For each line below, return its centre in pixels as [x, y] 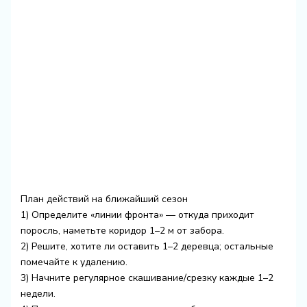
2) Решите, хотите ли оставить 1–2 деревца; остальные [147, 246]
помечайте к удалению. [74, 262]
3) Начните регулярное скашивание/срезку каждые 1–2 [147, 278]
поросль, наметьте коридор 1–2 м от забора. [122, 230]
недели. [38, 293]
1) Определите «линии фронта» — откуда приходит [137, 214]
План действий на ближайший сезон [104, 199]
